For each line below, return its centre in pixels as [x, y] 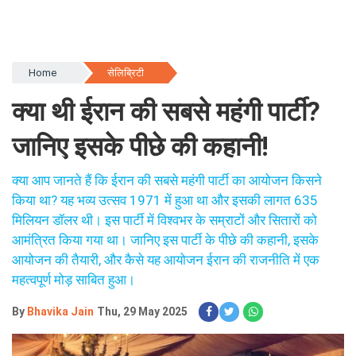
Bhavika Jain [60, 292]
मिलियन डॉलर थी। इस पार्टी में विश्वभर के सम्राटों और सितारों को [164, 200]
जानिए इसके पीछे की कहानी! [140, 127]
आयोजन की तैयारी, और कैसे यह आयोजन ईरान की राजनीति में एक [166, 240]
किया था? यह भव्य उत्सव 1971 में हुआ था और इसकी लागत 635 [165, 180]
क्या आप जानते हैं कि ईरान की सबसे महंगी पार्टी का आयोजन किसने [167, 161]
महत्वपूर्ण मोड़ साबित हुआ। [74, 260]
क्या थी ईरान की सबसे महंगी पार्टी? [166, 92]
